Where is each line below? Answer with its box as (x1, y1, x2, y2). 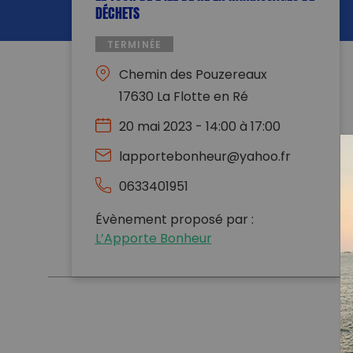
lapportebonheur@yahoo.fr (118, 147, 291, 168)
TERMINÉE (106, 37, 162, 54)
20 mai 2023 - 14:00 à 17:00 (118, 117, 281, 138)
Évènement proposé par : (95, 210, 254, 231)
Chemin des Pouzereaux (118, 65, 267, 86)
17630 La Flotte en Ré (118, 87, 248, 108)
